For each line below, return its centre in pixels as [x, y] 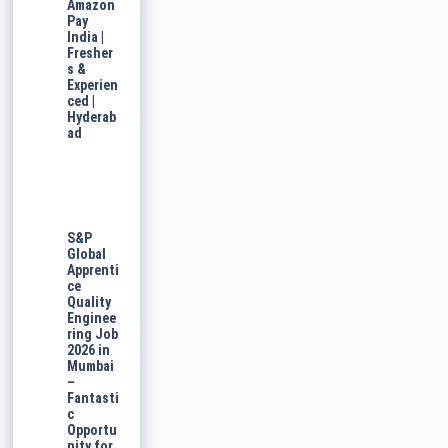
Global [87, 254]
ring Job [93, 334]
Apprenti [93, 270]
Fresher [90, 53]
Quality [89, 302]
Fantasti [93, 398]
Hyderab [92, 117]
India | [86, 37]
